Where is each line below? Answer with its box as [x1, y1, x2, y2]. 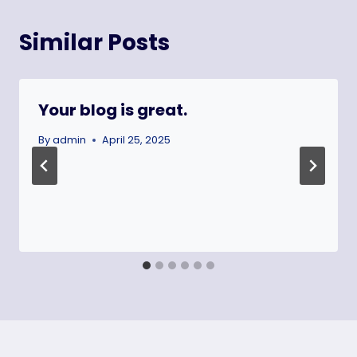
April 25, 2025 [102, 133, 171, 147]
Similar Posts [19, 27, 170, 59]
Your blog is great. [38, 99, 187, 122]
